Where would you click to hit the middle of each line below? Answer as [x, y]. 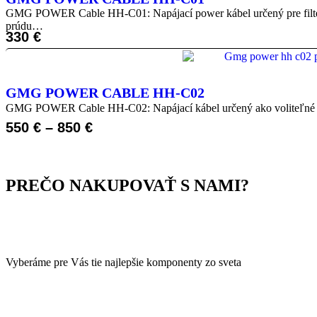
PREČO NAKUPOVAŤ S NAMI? [127, 185]
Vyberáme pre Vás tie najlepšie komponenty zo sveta [123, 262]
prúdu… [24, 26]
